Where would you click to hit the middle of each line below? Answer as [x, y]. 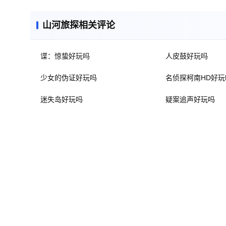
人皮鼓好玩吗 [187, 56]
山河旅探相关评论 [79, 25]
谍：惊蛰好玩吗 [65, 56]
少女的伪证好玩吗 [69, 78]
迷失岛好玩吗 [62, 99]
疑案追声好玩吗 [190, 99]
